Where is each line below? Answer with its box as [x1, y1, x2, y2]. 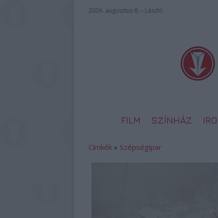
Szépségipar [120, 142, 162, 152]
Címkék [89, 142, 112, 152]
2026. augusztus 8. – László [89, 6, 163, 15]
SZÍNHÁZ [151, 115, 192, 126]
